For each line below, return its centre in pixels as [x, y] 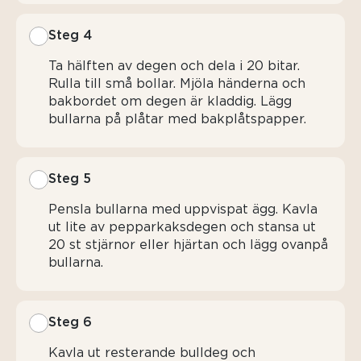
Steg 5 [70, 178]
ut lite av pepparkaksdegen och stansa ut [182, 227]
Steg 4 [70, 35]
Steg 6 [70, 322]
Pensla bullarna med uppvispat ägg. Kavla [183, 209]
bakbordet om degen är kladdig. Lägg [170, 101]
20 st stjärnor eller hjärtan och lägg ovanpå [188, 245]
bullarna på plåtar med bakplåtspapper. [177, 119]
